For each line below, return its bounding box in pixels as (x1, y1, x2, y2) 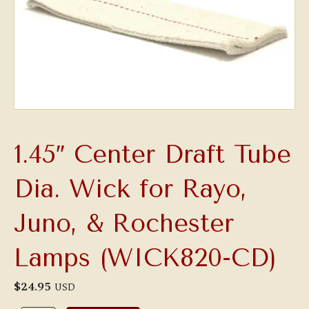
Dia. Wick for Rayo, (14, 175, 247, 204)
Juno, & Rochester (14, 209, 234, 239)
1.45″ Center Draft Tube (14, 140, 291, 170)
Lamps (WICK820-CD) (14, 243, 277, 273)
